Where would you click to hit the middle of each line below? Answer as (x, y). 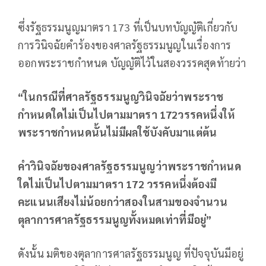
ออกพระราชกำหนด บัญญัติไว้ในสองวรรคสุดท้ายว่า (132, 62)
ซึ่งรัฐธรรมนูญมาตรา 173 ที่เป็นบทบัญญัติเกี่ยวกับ (128, 27)
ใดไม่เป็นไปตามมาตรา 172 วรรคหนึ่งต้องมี (117, 183)
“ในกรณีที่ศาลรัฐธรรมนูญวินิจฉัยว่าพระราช (121, 96)
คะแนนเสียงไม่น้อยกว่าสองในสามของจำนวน (123, 201)
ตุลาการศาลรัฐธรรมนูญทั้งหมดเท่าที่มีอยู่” (115, 219)
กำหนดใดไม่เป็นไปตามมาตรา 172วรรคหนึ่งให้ (126, 114)
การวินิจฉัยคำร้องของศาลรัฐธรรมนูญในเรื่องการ (125, 45)
